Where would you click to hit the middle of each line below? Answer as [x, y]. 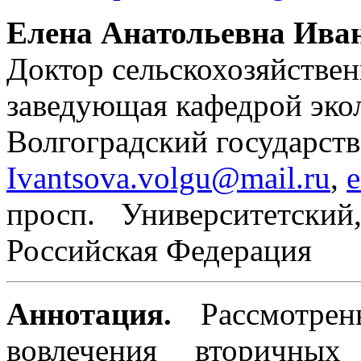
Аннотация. [89, 314]
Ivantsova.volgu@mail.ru [168, 178]
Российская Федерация [159, 251]
